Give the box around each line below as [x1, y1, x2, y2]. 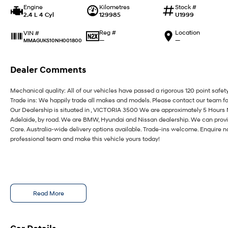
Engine [23, 3, 43, 11]
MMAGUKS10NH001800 [23, 36, 82, 44]
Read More [33, 189, 64, 197]
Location [175, 28, 200, 36]
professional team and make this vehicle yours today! [10, 135, 160, 142]
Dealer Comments [10, 64, 86, 75]
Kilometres [99, 3, 130, 11]
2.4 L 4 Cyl [23, 11, 54, 18]
